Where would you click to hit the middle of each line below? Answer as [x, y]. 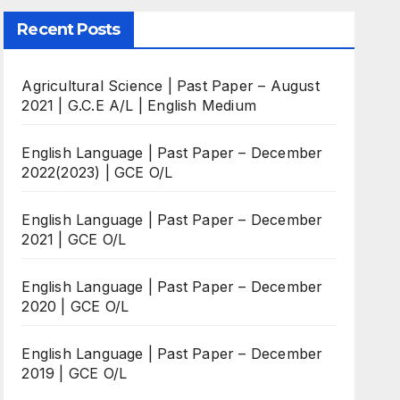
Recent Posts [69, 30]
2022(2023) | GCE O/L [97, 173]
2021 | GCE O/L [74, 240]
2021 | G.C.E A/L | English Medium [139, 106]
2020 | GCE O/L [75, 307]
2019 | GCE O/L [75, 374]
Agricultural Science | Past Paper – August [171, 86]
